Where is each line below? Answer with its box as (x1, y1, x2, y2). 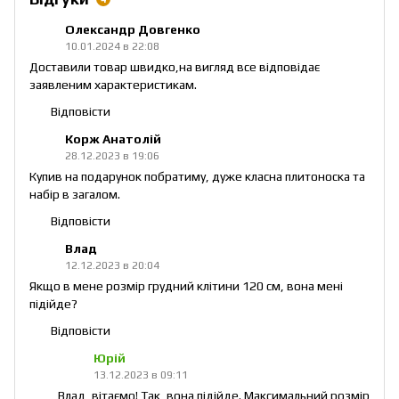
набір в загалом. (29, 187, 120, 202)
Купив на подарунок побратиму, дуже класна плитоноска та (29, 169, 365, 184)
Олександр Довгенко (65, 22, 200, 37)
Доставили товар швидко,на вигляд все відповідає (29, 60, 320, 75)
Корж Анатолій (65, 132, 161, 147)
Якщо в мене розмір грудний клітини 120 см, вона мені (29, 279, 343, 294)
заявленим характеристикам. (29, 77, 197, 93)
